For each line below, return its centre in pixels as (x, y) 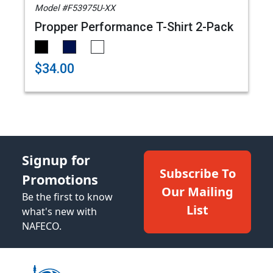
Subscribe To (197, 173)
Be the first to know (67, 197)
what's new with (59, 211)
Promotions (60, 179)
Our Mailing (197, 192)
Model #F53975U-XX (75, 8)
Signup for (56, 160)
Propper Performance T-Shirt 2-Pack (134, 27)
